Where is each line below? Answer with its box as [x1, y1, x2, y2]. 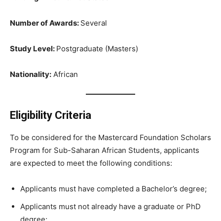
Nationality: [10, 70, 51, 79]
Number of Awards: [10, 18, 80, 28]
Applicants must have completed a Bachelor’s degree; [20, 184, 207, 194]
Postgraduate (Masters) [56, 44, 138, 54]
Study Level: [10, 44, 56, 54]
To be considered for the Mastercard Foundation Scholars [10, 133, 211, 143]
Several [80, 18, 107, 28]
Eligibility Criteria [10, 109, 91, 122]
